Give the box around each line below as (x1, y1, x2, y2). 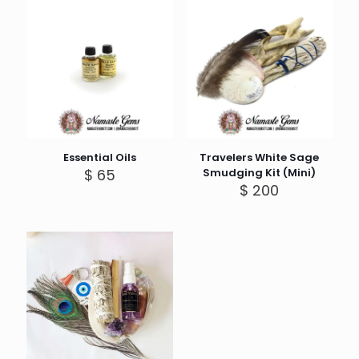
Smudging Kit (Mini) (202, 165, 316, 181)
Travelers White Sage (199, 150, 319, 166)
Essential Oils (63, 150, 137, 166)
